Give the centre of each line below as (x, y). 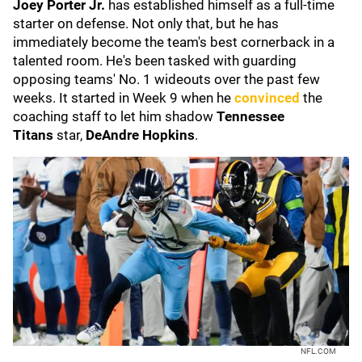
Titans (35, 135)
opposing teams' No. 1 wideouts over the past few (166, 79)
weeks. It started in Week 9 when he (124, 98)
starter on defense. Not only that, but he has (146, 23)
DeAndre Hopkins (140, 135)
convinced (267, 98)
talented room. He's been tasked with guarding (155, 61)
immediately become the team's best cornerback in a (174, 42)
